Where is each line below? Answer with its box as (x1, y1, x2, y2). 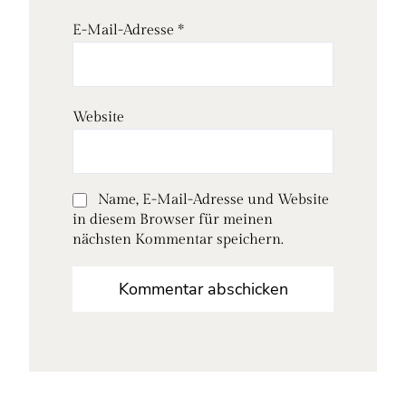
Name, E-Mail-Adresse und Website (98, 190, 329, 208)
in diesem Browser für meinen (72, 210, 273, 228)
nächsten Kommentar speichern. (72, 230, 284, 248)
